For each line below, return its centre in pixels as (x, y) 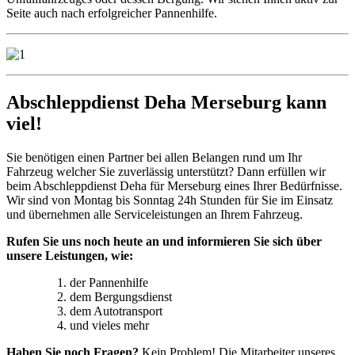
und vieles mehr (109, 325)
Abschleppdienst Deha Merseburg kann (166, 102)
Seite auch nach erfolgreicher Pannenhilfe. (112, 13)
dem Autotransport (116, 311)
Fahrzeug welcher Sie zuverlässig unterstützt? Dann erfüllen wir (166, 171)
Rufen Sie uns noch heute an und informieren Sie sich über (164, 241)
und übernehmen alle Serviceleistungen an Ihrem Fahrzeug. (155, 214)
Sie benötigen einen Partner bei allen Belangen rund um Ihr (154, 157)
